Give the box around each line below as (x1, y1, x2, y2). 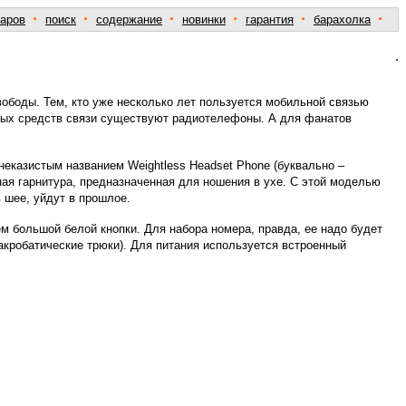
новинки (182, 13, 226, 26)
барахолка (314, 13, 371, 26)
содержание (96, 13, 162, 26)
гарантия (246, 13, 294, 26)
